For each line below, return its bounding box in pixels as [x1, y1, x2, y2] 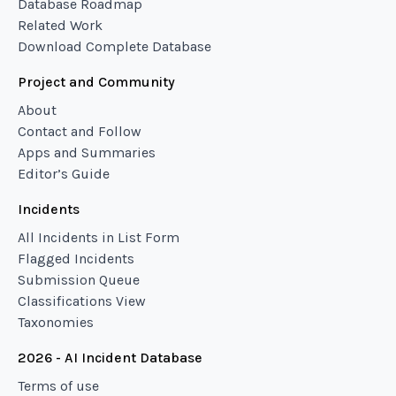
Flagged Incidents [18, 250, 134, 267]
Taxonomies [18, 314, 94, 331]
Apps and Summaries [18, 144, 156, 161]
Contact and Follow [18, 123, 141, 140]
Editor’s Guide [18, 165, 110, 182]
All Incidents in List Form [18, 229, 179, 246]
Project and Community [18, 73, 175, 90]
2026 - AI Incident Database [18, 349, 202, 366]
